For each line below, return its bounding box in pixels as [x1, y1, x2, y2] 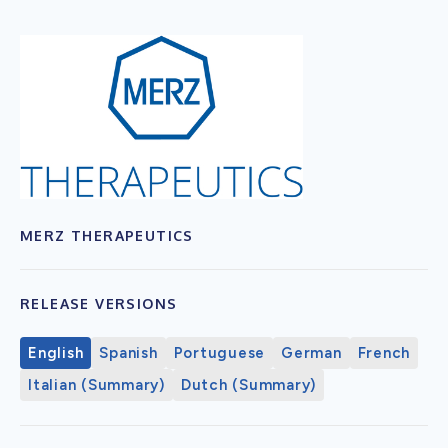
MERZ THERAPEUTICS [20, 226, 194, 244]
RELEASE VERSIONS [20, 294, 178, 312]
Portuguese [173, 343, 265, 362]
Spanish [99, 343, 158, 362]
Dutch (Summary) [180, 375, 316, 394]
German [281, 343, 342, 362]
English [28, 343, 84, 362]
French [357, 343, 410, 362]
